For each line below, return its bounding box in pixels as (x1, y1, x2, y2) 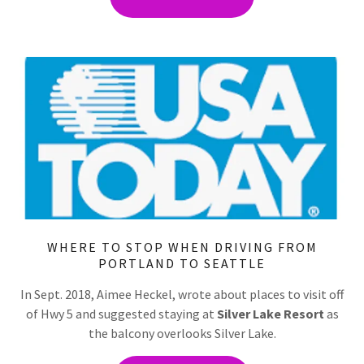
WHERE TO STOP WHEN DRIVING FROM (46, 238, 318, 255)
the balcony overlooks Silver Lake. (88, 324, 276, 341)
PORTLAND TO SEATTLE (98, 254, 266, 271)
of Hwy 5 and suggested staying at (25, 305, 217, 322)
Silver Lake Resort (216, 305, 324, 322)
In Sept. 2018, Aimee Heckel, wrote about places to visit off (20, 285, 344, 302)
